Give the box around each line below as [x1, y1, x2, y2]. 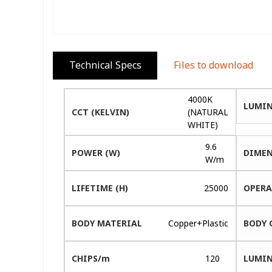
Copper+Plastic [168, 217, 229, 229]
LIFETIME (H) [72, 182, 129, 194]
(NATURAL [188, 106, 229, 118]
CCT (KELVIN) [72, 106, 130, 118]
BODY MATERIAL [72, 217, 143, 229]
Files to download [173, 58, 253, 72]
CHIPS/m [72, 252, 110, 264]
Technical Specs [69, 58, 141, 72]
